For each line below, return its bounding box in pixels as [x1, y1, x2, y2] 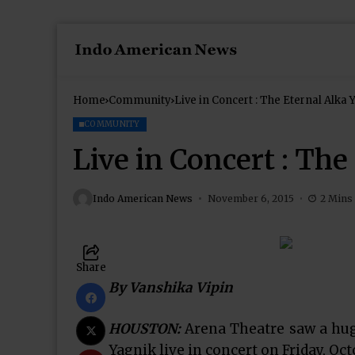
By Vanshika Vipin [109, 279, 233, 296]
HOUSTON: [109, 320, 181, 338]
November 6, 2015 [207, 192, 294, 204]
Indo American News [93, 192, 193, 204]
